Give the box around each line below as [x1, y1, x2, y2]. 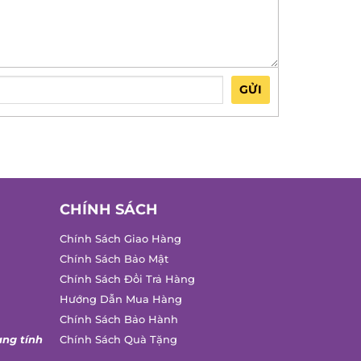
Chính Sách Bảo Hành [59, 313, 178, 326]
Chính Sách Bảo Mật [59, 253, 168, 266]
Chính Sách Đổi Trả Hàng [59, 273, 195, 286]
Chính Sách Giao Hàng [59, 233, 181, 246]
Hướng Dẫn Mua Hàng [59, 293, 182, 306]
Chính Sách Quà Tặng [59, 334, 177, 346]
